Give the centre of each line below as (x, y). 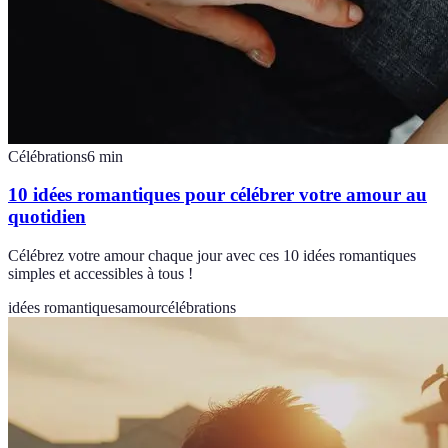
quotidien (47, 217)
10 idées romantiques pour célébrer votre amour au (217, 195)
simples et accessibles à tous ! (100, 274)
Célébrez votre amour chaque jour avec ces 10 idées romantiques (212, 256)
